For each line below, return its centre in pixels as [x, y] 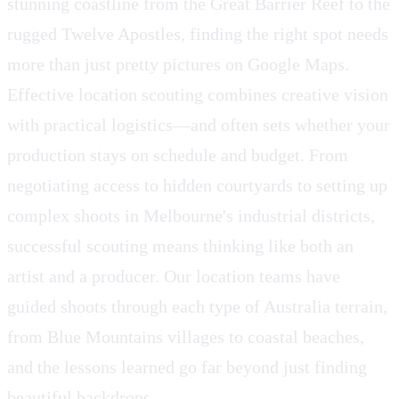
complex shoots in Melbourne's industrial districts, [191, 215]
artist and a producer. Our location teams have [174, 276]
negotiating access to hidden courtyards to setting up [197, 185]
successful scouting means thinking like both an [180, 245]
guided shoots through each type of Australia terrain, [197, 306]
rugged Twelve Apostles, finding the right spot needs [198, 33]
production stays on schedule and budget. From [178, 155]
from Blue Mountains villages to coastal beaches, [186, 336]
